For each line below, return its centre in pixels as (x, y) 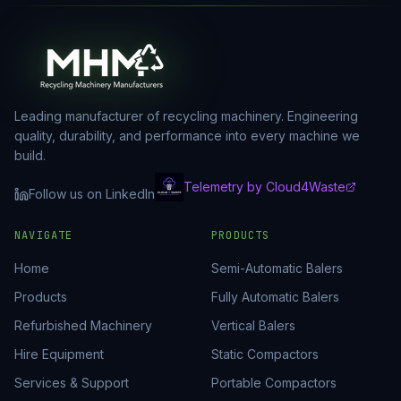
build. (30, 155)
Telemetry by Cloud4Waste (264, 187)
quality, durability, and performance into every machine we (187, 136)
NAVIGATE (44, 235)
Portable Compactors (274, 383)
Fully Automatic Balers (275, 297)
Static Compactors (265, 354)
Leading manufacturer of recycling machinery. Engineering (186, 116)
